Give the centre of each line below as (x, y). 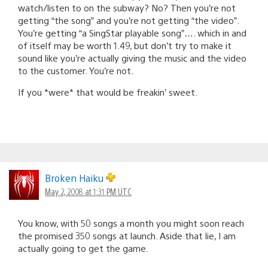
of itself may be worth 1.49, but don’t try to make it (125, 45)
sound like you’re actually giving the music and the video (132, 57)
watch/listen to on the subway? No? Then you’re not (127, 7)
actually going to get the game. (83, 248)
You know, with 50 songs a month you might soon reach (131, 223)
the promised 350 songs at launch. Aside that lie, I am (127, 235)
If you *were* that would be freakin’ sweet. (108, 92)
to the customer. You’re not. (76, 70)
